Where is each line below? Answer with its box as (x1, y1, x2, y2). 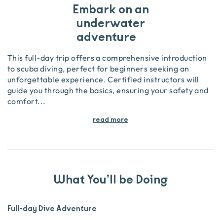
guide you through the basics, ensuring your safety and (7, 86, 209, 95)
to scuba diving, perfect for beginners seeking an (7, 64, 189, 73)
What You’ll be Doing (53, 171, 168, 188)
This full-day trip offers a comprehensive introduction (7, 53, 207, 62)
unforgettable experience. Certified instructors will (7, 75, 199, 84)
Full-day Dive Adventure (7, 203, 97, 214)
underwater (76, 15, 145, 32)
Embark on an (72, 1, 149, 18)
